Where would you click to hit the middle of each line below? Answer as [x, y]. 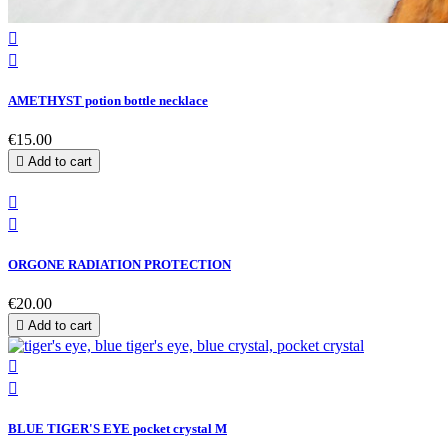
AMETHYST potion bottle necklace [108, 100]
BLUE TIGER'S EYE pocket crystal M [117, 429]
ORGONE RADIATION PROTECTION [119, 265]
